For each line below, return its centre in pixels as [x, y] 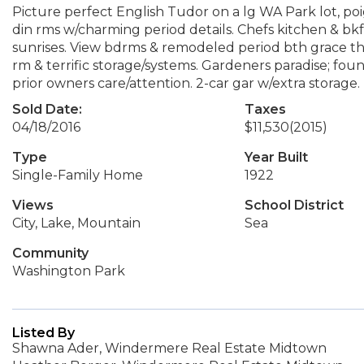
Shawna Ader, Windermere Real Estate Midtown [169, 348]
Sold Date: [47, 109]
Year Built [276, 157]
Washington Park [69, 271]
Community [50, 253]
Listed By [43, 333]
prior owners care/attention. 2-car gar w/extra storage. [186, 83]
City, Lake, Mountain [76, 223]
